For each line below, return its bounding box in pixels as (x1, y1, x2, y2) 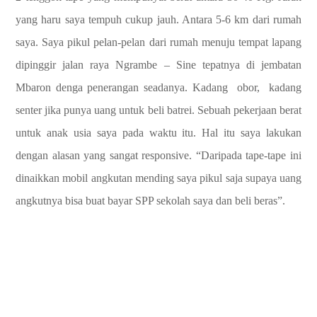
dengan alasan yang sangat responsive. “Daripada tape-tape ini (16, 149, 301, 161)
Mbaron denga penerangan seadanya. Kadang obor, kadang (16, 81, 301, 93)
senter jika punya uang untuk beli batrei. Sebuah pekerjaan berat (16, 104, 301, 116)
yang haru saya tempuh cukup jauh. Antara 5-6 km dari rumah (16, 13, 301, 25)
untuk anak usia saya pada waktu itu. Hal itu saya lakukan (16, 127, 301, 139)
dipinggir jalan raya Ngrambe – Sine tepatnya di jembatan (16, 59, 301, 71)
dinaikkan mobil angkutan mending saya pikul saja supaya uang (16, 172, 301, 184)
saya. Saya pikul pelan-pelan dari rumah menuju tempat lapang (16, 36, 301, 48)
